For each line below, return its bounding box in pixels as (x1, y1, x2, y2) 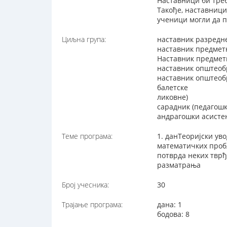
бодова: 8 (157, 209, 190, 219)
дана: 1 (157, 200, 182, 210)
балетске (157, 83, 188, 93)
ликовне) (157, 92, 188, 102)
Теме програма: (62, 131, 112, 141)
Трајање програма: (62, 200, 123, 210)
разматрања (157, 160, 201, 170)
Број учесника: (62, 180, 109, 190)
